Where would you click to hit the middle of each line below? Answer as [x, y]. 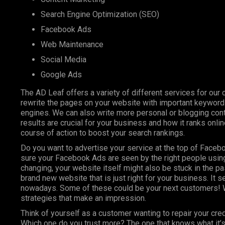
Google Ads [61, 74]
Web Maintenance [72, 44]
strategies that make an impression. [83, 198]
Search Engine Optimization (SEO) [100, 14]
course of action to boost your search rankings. [102, 133]
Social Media [63, 59]
